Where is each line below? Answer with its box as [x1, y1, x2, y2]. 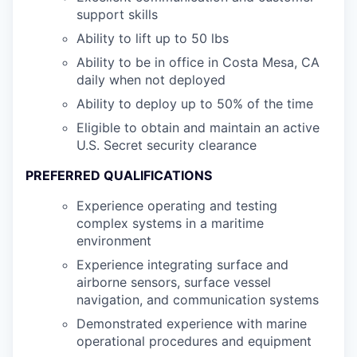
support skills [76, 6, 158, 22]
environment [76, 233, 151, 249]
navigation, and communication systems [76, 292, 319, 308]
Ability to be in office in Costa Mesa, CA [76, 54, 320, 70]
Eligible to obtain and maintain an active [76, 120, 320, 135]
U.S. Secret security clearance [76, 137, 257, 153]
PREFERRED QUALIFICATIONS [25, 167, 212, 183]
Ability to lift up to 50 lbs [76, 30, 229, 46]
